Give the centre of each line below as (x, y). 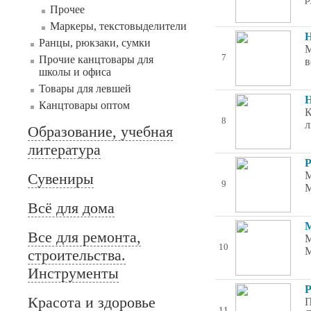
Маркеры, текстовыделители (118, 26)
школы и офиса (75, 72)
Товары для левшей (85, 89)
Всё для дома (71, 208)
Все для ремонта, (84, 237)
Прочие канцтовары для (96, 59)
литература (64, 150)
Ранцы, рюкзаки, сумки (95, 43)
